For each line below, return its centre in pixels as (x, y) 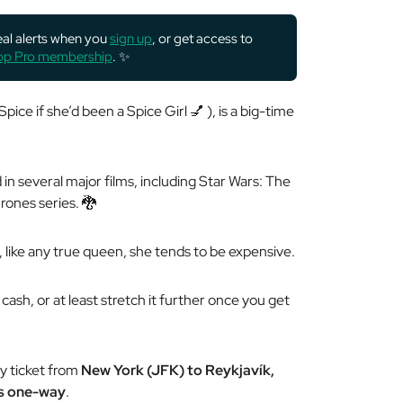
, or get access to (202, 39)
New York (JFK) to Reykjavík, (178, 370)
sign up (131, 39)
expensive (260, 251)
